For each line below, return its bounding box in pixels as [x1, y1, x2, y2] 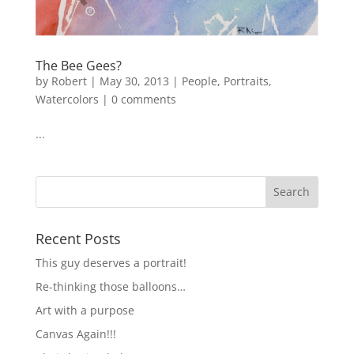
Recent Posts [35, 228, 121, 248]
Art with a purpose [35, 302, 134, 318]
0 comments [111, 91, 176, 107]
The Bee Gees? [35, 56, 122, 74]
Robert [51, 73, 87, 88]
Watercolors [35, 91, 99, 107]
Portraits [223, 73, 269, 88]
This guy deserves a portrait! [35, 254, 186, 270]
